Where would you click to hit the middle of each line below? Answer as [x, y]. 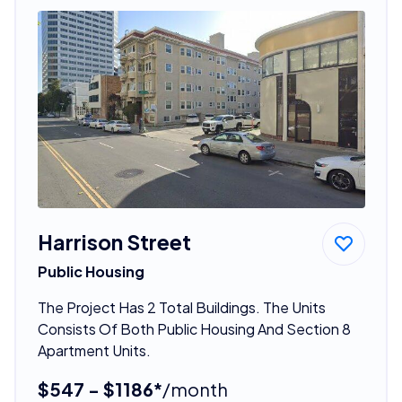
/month [195, 389]
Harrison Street [114, 241]
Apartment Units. [94, 350]
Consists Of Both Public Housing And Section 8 [194, 328]
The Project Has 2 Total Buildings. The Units [181, 307]
